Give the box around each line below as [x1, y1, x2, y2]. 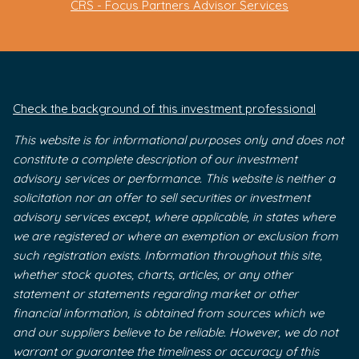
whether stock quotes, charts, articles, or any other [13, 266, 293, 282]
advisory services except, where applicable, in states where [13, 208, 336, 224]
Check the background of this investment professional [13, 100, 317, 116]
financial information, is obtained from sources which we [13, 305, 325, 321]
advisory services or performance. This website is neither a [13, 170, 336, 186]
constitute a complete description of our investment [13, 151, 298, 167]
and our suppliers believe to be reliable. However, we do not [13, 324, 339, 340]
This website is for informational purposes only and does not [13, 131, 345, 147]
